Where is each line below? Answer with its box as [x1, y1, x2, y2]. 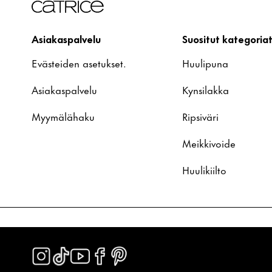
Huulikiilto [182, 161, 226, 178]
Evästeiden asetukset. [32, 55, 126, 71]
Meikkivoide [182, 135, 236, 151]
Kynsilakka [182, 81, 229, 98]
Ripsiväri [182, 108, 219, 124]
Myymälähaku [32, 108, 95, 124]
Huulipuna [182, 55, 228, 71]
